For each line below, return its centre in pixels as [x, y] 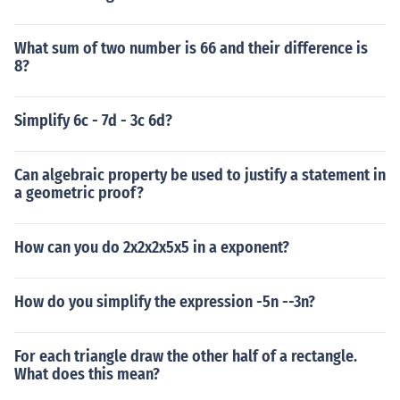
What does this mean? [87, 374]
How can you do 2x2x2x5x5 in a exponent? [152, 247]
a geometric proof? [79, 193]
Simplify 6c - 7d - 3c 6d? [93, 121]
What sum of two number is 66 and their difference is [191, 48]
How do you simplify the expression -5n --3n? [165, 302]
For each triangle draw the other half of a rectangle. [186, 356]
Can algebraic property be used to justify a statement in [200, 175]
